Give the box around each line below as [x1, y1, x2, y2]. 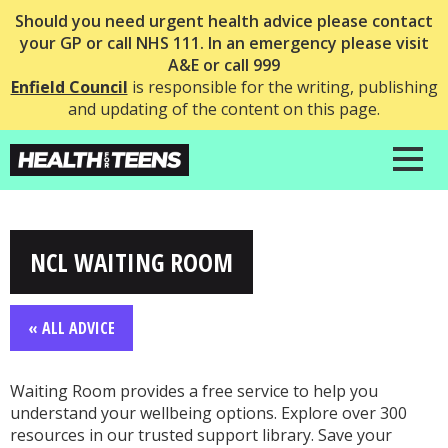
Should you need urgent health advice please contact [15, 10, 433, 32]
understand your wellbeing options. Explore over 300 [10, 402, 407, 424]
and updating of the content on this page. [68, 98, 380, 120]
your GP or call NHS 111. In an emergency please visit [19, 32, 429, 54]
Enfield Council [10, 76, 128, 98]
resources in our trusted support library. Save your [10, 424, 392, 446]
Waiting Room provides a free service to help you [10, 380, 378, 402]
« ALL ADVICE [28, 317, 115, 339]
